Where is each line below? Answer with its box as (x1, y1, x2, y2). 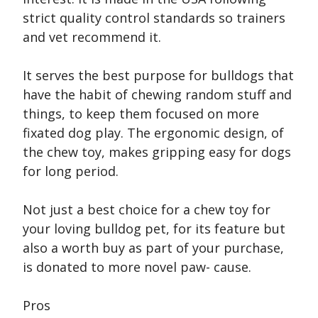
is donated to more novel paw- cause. (23, 258, 251, 276)
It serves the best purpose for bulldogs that (23, 67, 294, 84)
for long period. (23, 163, 119, 180)
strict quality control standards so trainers (23, 9, 285, 27)
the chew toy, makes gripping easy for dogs (23, 143, 291, 161)
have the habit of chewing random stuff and (23, 86, 292, 104)
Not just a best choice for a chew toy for (23, 201, 270, 219)
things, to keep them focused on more (23, 105, 259, 123)
